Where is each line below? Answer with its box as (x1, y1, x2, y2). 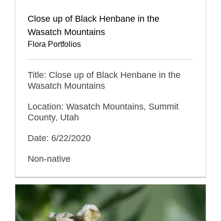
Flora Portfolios (28, 39, 81, 48)
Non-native (28, 153, 71, 164)
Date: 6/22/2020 (28, 133, 91, 143)
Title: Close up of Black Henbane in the (28, 70, 181, 80)
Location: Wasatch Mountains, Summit (28, 101, 179, 111)
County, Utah (28, 112, 79, 122)
